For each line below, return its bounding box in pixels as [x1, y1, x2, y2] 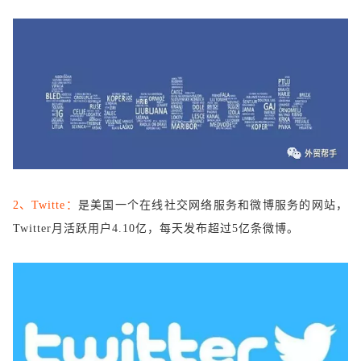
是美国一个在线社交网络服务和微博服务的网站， [77, 199, 349, 211]
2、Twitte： [13, 199, 78, 211]
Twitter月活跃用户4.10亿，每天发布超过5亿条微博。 [13, 222, 299, 234]
